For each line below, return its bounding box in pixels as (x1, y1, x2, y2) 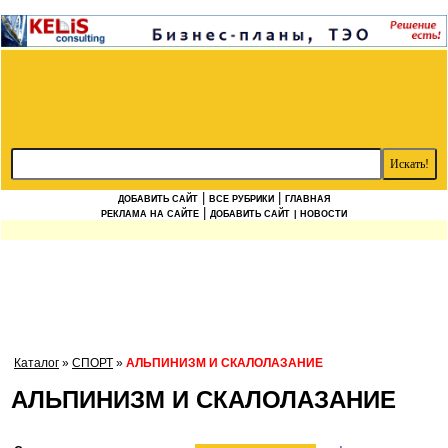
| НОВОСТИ (294, 209, 347, 220)
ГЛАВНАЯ (285, 194, 330, 205)
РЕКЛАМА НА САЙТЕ (101, 209, 199, 220)
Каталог (14, 356, 59, 371)
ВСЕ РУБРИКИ (209, 194, 274, 205)
